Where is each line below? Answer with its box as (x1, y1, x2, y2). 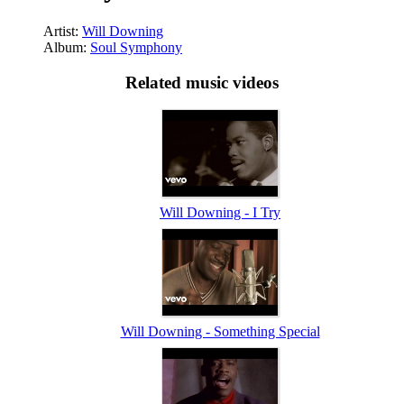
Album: (43, 39, 90, 55)
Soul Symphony (90, 39, 182, 55)
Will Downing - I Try (160, 205, 280, 221)
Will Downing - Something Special (120, 324, 320, 340)
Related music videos (125, 72, 279, 92)
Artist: (43, 23, 82, 39)
